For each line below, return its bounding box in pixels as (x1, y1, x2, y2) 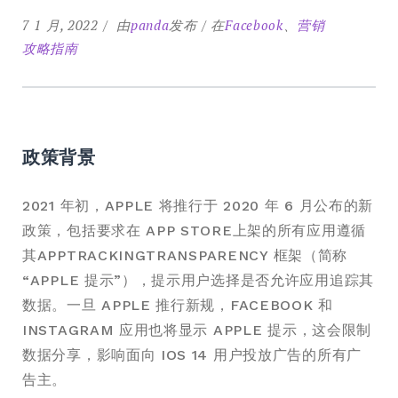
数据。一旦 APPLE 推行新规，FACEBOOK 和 (22, 297, 333, 314)
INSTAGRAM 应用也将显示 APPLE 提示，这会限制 (22, 322, 371, 338)
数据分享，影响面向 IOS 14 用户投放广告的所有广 (22, 346, 362, 363)
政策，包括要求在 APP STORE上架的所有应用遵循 (22, 222, 366, 239)
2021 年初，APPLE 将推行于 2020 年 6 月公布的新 (22, 197, 374, 214)
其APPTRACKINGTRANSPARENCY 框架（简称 (22, 247, 347, 264)
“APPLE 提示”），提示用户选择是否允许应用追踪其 (22, 272, 374, 289)
